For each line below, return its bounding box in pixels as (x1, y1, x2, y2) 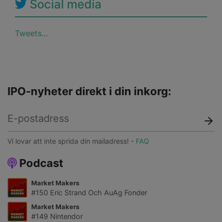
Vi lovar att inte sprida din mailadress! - (7, 137, 136, 146)
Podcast (17, 157, 64, 170)
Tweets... (15, 28, 48, 39)
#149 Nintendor (31, 212, 83, 221)
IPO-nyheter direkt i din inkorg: (7, 85, 171, 98)
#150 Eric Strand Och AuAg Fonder (31, 188, 147, 197)
